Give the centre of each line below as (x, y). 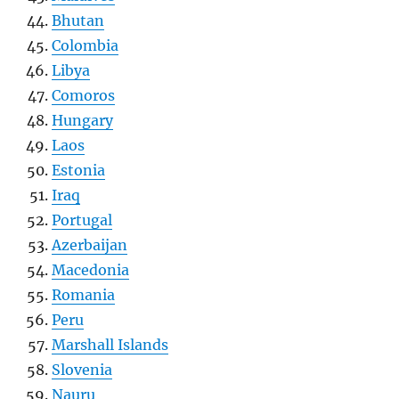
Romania (84, 295)
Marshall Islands (110, 345)
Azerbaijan (90, 245)
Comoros (84, 96)
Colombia (85, 46)
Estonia (79, 171)
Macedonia (91, 270)
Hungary (83, 121)
